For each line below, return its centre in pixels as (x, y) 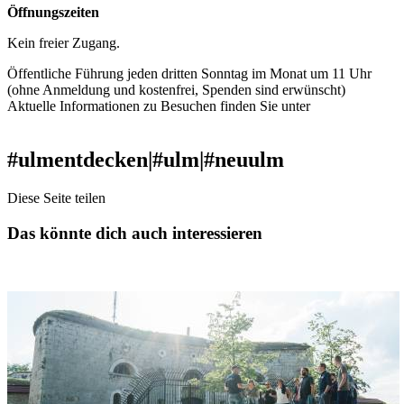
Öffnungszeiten (53, 12)
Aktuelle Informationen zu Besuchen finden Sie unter (161, 106)
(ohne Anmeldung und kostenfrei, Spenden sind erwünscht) (176, 89)
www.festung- (354, 106)
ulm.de (27, 122)
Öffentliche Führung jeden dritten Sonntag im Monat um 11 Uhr (189, 73)
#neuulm (244, 160)
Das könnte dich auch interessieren (135, 234)
